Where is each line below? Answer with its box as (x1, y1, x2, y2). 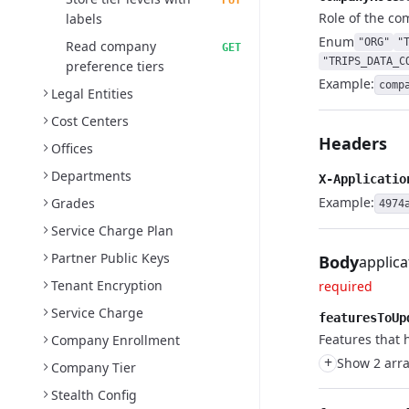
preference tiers (66, 58, 164, 75)
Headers (319, 132, 387, 154)
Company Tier (51, 359, 136, 376)
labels (66, 10, 102, 27)
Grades (51, 194, 95, 212)
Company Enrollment (51, 331, 180, 349)
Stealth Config (51, 386, 137, 404)
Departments (51, 167, 131, 184)
